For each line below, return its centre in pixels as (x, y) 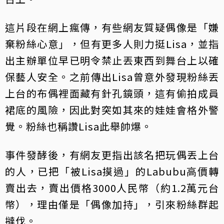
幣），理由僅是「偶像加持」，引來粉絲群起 (112, 204)
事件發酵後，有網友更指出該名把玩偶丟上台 (112, 154)
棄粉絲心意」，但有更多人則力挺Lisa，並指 (112, 43)
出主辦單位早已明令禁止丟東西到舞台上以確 (112, 60)
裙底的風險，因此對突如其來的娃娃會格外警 (112, 109)
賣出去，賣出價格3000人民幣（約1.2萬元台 (112, 187)
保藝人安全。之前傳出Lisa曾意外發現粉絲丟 (112, 76)
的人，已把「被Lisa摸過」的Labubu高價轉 (112, 171)
